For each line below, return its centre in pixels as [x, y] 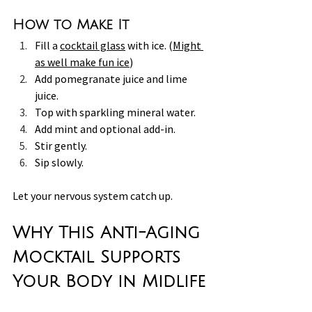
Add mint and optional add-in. [105, 128]
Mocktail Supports [100, 257]
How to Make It [71, 25]
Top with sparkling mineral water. [115, 112]
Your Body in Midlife [109, 281]
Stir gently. [62, 145]
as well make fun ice [82, 62]
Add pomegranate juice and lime [112, 78]
